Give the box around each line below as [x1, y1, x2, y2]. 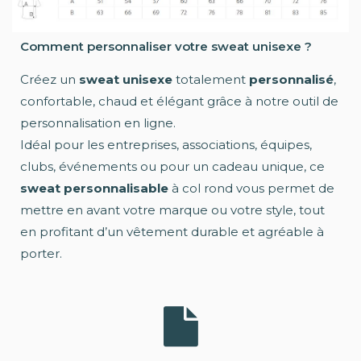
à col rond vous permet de [168, 180, 334, 197]
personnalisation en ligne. [20, 115, 176, 131]
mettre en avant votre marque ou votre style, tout [20, 202, 325, 218]
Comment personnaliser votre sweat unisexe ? [20, 39, 312, 55]
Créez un [20, 72, 79, 88]
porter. [20, 246, 62, 262]
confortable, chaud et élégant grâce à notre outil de [20, 93, 338, 110]
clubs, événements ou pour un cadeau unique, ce [20, 159, 325, 175]
